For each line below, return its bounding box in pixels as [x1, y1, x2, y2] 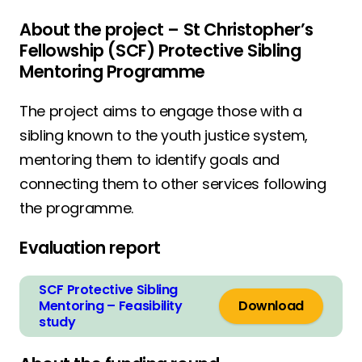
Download [238, 297, 304, 315]
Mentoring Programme [19, 60, 206, 83]
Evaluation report [19, 236, 161, 259]
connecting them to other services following [19, 174, 326, 194]
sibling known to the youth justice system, [19, 125, 308, 145]
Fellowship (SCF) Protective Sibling [19, 39, 301, 62]
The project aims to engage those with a [19, 101, 302, 121]
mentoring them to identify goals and [19, 149, 280, 170]
